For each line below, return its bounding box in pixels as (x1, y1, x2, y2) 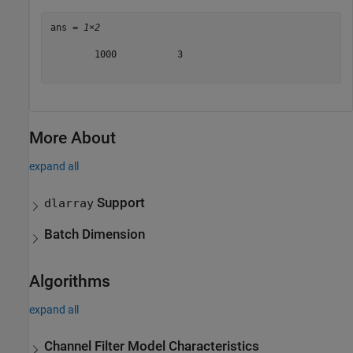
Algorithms (29, 272, 110, 292)
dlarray (44, 196, 95, 210)
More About (29, 128, 116, 148)
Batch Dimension (44, 227, 146, 243)
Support (94, 195, 146, 210)
